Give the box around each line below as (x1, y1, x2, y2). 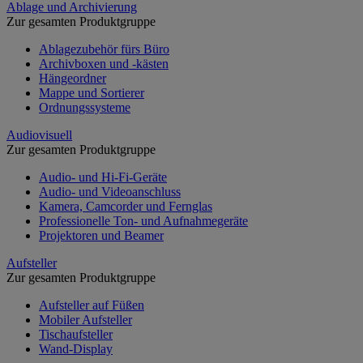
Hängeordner (39, 70, 106, 85)
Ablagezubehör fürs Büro (39, 41, 169, 56)
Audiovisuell (6, 127, 72, 142)
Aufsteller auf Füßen (39, 297, 144, 312)
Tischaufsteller (39, 327, 113, 341)
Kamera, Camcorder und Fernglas (39, 199, 212, 213)
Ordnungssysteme (39, 100, 130, 114)
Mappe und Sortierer (39, 85, 144, 100)
